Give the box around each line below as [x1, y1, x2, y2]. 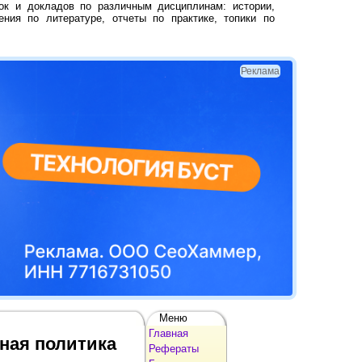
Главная [149, 326, 188, 339]
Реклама [241, 65, 280, 77]
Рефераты [149, 342, 199, 355]
